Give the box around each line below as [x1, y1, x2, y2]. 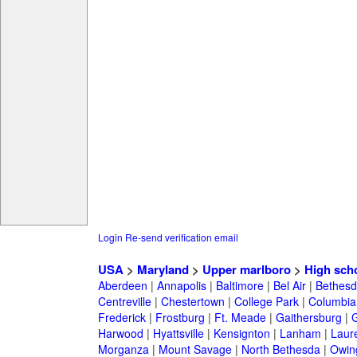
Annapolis [156, 277, 206, 294]
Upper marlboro [202, 261, 291, 279]
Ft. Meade [214, 309, 266, 326]
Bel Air [273, 277, 306, 294]
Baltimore [215, 277, 264, 294]
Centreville [97, 293, 151, 310]
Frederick [97, 309, 146, 326]
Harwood [97, 325, 143, 342]
